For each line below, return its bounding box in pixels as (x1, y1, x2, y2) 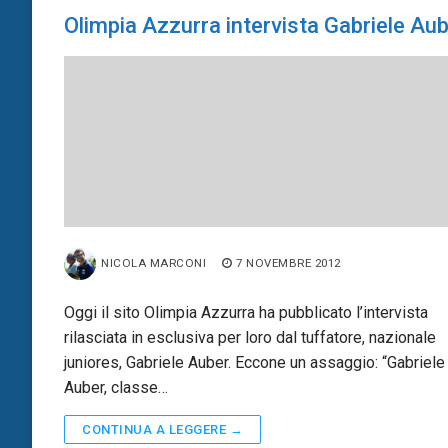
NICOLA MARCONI (101, 255, 206, 270)
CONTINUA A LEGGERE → (82, 421, 243, 437)
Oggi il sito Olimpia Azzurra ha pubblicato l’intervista (64, 302, 428, 322)
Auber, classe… (64, 377, 168, 397)
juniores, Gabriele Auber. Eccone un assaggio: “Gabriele (64, 352, 445, 372)
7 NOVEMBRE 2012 (236, 255, 341, 270)
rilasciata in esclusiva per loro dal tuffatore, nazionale (64, 327, 436, 347)
